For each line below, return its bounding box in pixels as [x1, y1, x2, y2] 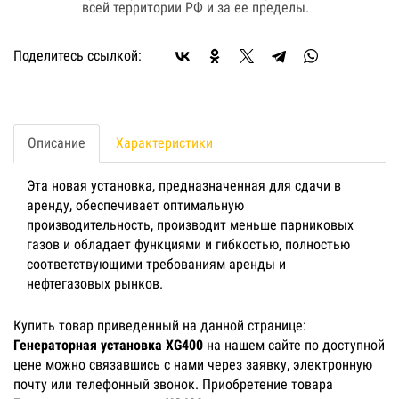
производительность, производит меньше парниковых [27, 216, 354, 233]
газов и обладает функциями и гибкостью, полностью [27, 235, 350, 253]
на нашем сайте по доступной [203, 336, 385, 354]
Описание [28, 134, 85, 151]
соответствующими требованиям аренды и [27, 255, 286, 273]
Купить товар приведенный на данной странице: [13, 316, 306, 334]
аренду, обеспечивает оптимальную [27, 196, 244, 214]
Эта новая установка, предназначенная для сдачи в [27, 176, 341, 194]
